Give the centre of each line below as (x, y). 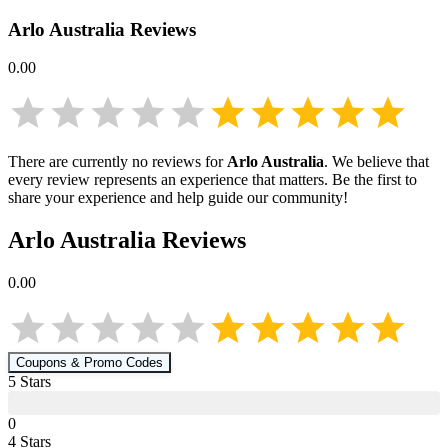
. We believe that (376, 162)
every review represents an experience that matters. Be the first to (212, 180)
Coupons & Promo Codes (89, 363)
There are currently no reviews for (117, 162)
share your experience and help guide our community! (178, 198)
